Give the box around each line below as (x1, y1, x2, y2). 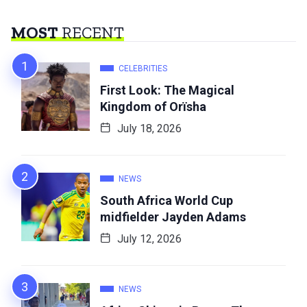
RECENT (58, 22, 124, 42)
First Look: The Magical (100, 82, 234, 97)
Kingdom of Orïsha (100, 99, 206, 114)
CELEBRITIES (119, 63, 167, 73)
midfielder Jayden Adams (100, 209, 246, 224)
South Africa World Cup (100, 193, 233, 208)
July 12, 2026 (114, 232, 182, 245)
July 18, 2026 (114, 121, 182, 135)
